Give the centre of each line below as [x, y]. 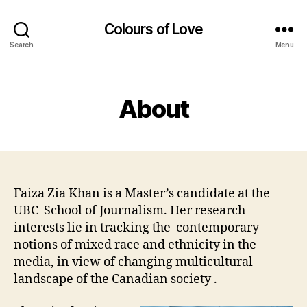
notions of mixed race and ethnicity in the [135, 245]
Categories [183, 88]
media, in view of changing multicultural [133, 262]
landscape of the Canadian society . [115, 279]
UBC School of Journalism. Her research [130, 211]
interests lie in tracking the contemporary [136, 228]
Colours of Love [153, 29]
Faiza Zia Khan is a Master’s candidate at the [142, 194]
